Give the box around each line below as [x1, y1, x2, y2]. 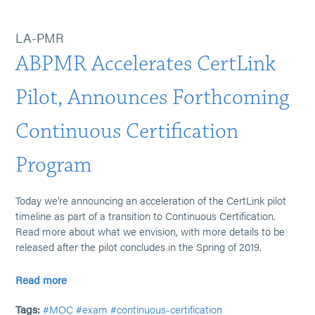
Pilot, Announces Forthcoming [15, 84, 290, 111]
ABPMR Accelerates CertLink [15, 50, 276, 77]
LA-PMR [15, 29, 64, 46]
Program [15, 151, 93, 179]
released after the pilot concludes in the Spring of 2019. [15, 239, 262, 254]
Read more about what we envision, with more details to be [15, 224, 285, 238]
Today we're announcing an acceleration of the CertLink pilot [15, 193, 287, 207]
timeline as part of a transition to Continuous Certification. [15, 208, 276, 223]
